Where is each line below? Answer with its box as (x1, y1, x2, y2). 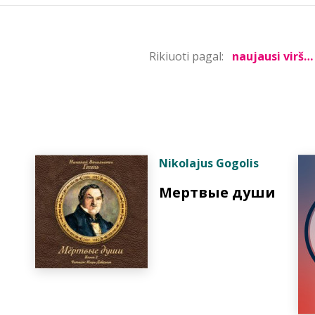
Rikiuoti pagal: (149, 49, 224, 64)
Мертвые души (159, 183, 276, 202)
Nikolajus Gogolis (159, 155, 259, 171)
